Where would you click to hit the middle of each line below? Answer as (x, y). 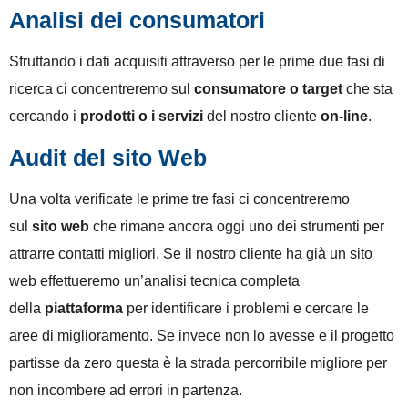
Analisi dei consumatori (137, 20)
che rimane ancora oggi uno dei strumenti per (237, 226)
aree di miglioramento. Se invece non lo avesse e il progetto (202, 335)
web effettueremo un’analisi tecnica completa (154, 280)
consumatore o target (268, 89)
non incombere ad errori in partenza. (129, 390)
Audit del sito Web (108, 157)
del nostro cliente (262, 117)
